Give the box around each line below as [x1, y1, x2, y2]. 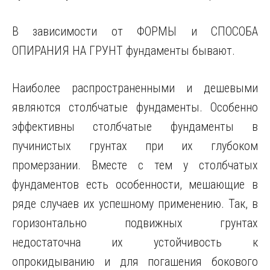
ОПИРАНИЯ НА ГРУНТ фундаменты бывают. [12, 43, 235, 58]
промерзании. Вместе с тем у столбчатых [12, 158, 258, 172]
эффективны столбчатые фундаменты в [12, 119, 258, 134]
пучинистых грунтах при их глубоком [12, 139, 258, 153]
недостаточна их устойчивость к [12, 235, 258, 250]
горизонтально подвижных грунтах [12, 216, 258, 230]
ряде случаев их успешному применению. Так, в [12, 196, 258, 211]
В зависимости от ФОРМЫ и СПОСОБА [12, 24, 258, 39]
